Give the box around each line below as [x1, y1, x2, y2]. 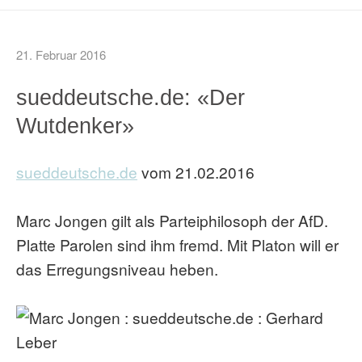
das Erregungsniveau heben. [16, 258, 218, 280]
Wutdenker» [16, 113, 134, 138]
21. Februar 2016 [16, 46, 106, 63]
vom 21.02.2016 [137, 161, 255, 183]
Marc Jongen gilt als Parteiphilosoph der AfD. [16, 209, 328, 231]
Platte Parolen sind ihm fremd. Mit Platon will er [16, 234, 339, 255]
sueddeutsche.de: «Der [16, 85, 245, 110]
